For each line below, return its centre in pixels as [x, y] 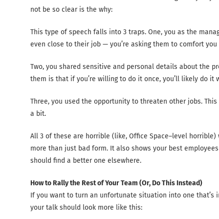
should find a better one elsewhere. [86, 160]
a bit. [38, 113]
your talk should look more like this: [86, 207]
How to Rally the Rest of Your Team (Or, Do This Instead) [116, 183]
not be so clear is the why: [71, 9]
